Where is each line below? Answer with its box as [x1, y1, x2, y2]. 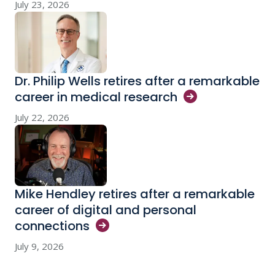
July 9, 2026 [15, 240, 64, 253]
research [124, 88, 177, 106]
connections [15, 217, 90, 235]
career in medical [15, 88, 124, 106]
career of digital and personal [15, 201, 196, 219]
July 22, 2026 [15, 111, 69, 124]
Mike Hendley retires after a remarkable [15, 185, 255, 203]
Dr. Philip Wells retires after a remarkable [15, 72, 260, 90]
